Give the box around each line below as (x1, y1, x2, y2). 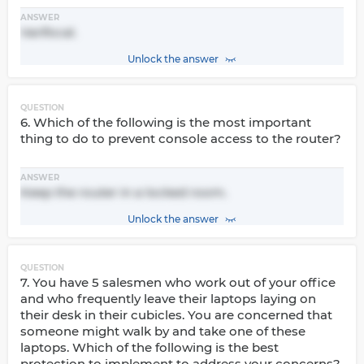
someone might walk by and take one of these (20, 323, 305, 339)
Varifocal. (20, 24, 76, 40)
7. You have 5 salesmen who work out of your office (20, 275, 336, 290)
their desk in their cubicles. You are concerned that (20, 307, 332, 323)
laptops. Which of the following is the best (20, 340, 279, 355)
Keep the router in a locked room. (20, 184, 227, 200)
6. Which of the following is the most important (20, 115, 311, 130)
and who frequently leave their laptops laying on (20, 291, 316, 306)
